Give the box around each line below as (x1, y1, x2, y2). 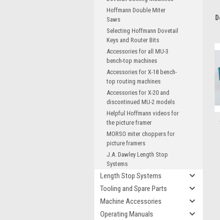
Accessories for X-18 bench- (107, 68, 177, 76)
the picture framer (107, 119, 152, 126)
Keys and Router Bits (107, 36, 159, 44)
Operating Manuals (100, 210, 153, 219)
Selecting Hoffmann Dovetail (107, 27, 178, 34)
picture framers (107, 139, 145, 147)
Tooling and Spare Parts (100, 184, 167, 193)
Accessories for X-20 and (107, 89, 169, 96)
